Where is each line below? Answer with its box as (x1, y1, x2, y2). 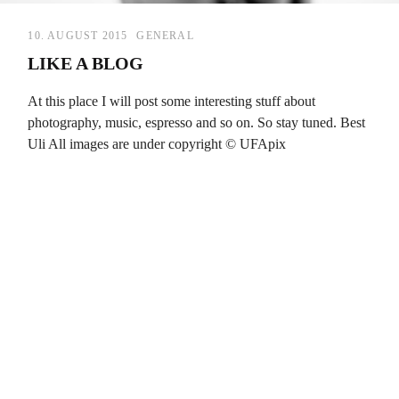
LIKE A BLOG (28, 53, 144, 73)
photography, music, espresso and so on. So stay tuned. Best (28, 115, 366, 131)
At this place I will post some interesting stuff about (28, 94, 316, 110)
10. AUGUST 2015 (28, 28, 128, 42)
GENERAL (136, 28, 194, 42)
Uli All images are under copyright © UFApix (28, 136, 287, 152)
